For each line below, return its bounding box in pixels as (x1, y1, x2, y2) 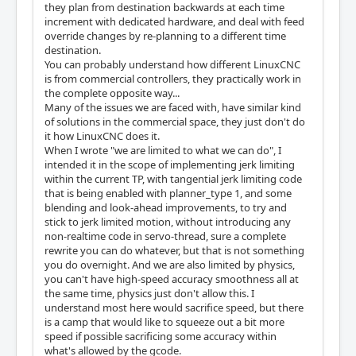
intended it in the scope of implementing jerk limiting (44, 157, 295, 172)
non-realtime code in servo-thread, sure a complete (44, 229, 286, 244)
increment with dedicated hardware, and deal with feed (44, 14, 304, 29)
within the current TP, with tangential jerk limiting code (44, 172, 302, 187)
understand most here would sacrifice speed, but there (44, 300, 304, 315)
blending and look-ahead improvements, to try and (44, 200, 287, 215)
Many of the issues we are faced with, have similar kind (44, 100, 301, 115)
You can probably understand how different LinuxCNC (44, 57, 300, 72)
